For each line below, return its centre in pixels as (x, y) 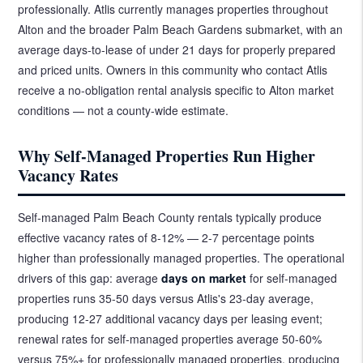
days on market (204, 278)
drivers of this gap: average (90, 278)
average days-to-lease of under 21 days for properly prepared (177, 49)
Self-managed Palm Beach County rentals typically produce (170, 217)
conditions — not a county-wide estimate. (124, 110)
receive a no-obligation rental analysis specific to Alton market (176, 90)
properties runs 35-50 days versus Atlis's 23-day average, (166, 298)
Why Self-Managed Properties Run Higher (167, 156)
